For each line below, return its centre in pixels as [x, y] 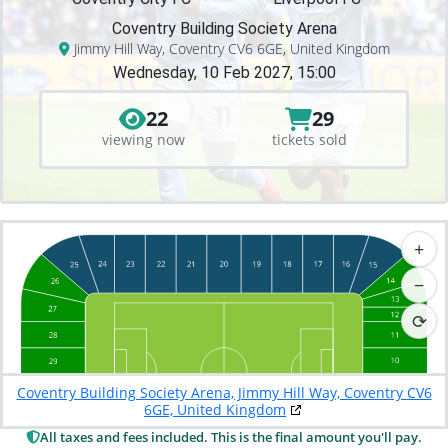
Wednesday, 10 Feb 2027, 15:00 [224, 72]
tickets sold [309, 139]
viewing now [143, 139]
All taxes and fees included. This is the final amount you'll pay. [231, 437]
